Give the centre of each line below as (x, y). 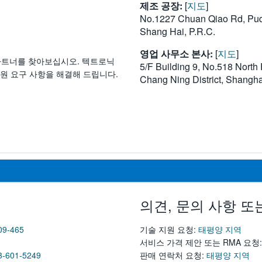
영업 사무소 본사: (177, 54)
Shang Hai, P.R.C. (177, 32)
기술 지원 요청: (169, 229)
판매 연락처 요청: (173, 255)
